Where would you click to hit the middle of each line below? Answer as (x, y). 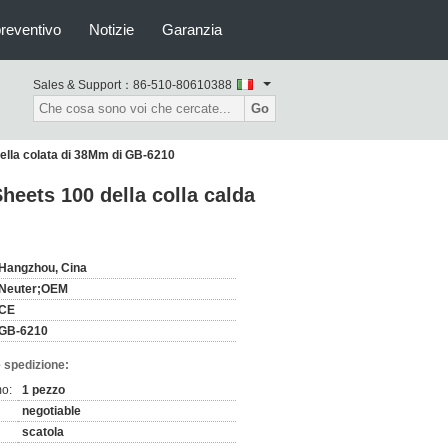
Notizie (111, 29)
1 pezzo (43, 390)
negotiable (51, 411)
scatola (43, 432)
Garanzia (192, 29)
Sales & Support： (83, 85)
